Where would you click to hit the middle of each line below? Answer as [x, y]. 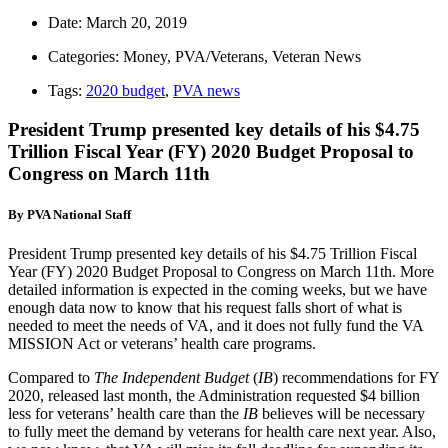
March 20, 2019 [136, 22]
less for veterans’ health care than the [125, 413]
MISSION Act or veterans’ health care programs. [162, 343]
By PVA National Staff [69, 214]
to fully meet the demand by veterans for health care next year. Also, [222, 431]
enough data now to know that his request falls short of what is [205, 307]
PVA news [206, 90]
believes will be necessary [341, 413]
